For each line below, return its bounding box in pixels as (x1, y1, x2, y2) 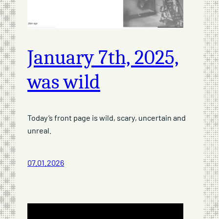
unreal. (27, 126, 52, 135)
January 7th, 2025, (27, 45, 179, 70)
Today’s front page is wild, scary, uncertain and (27, 113, 186, 122)
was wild (27, 70, 100, 94)
